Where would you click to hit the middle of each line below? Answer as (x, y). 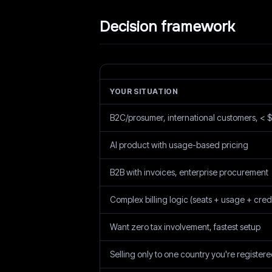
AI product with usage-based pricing (179, 145)
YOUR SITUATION (144, 91)
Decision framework (167, 27)
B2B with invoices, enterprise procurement (189, 172)
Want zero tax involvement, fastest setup (185, 227)
